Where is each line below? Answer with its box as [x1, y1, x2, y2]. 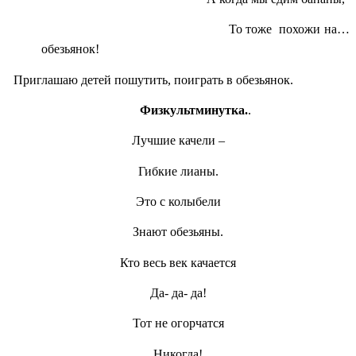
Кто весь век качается [120, 255, 236, 269]
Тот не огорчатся [132, 316, 224, 331]
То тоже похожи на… [41, 22, 350, 37]
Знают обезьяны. [133, 225, 223, 239]
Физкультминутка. [140, 103, 248, 117]
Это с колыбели [135, 194, 221, 208]
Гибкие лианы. [137, 164, 219, 178]
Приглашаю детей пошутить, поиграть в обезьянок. [14, 72, 294, 87]
